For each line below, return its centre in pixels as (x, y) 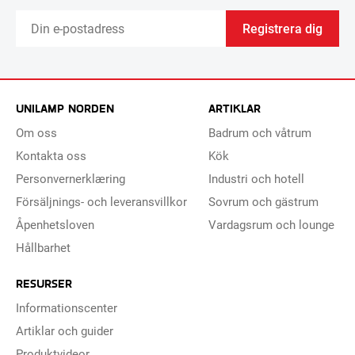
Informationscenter (67, 307)
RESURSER (44, 283)
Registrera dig (282, 28)
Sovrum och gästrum (263, 201)
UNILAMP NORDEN (65, 108)
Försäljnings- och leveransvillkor (101, 201)
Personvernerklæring (71, 178)
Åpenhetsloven (55, 224)
